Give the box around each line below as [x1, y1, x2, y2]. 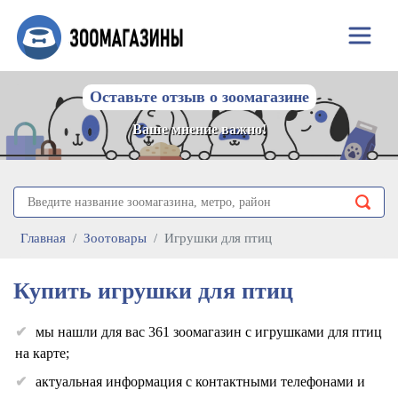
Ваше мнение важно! [131, 122, 267, 137]
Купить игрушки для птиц [13, 278, 293, 304]
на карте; [15, 346, 69, 361]
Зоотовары [84, 231, 147, 245]
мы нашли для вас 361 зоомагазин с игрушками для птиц [36, 324, 382, 339]
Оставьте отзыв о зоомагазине [89, 88, 309, 106]
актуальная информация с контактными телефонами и [36, 374, 365, 389]
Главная [20, 231, 66, 245]
